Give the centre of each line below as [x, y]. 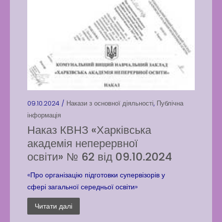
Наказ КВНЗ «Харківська [89, 130]
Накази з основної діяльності [110, 103]
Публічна [170, 103]
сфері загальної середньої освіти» [83, 187]
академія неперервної [83, 143]
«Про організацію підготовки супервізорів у [96, 175]
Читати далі [54, 206]
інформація [44, 115]
